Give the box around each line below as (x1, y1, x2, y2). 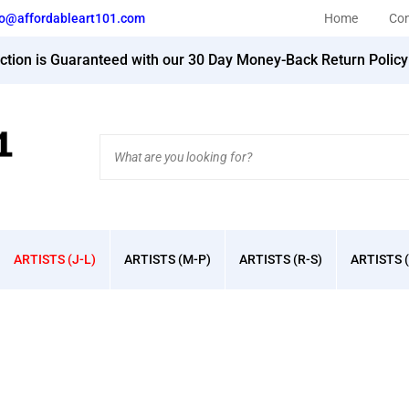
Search (98, 134, 145, 152)
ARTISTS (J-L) (14, 252, 97, 267)
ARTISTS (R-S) (238, 252, 322, 267)
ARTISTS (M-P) (124, 252, 212, 267)
